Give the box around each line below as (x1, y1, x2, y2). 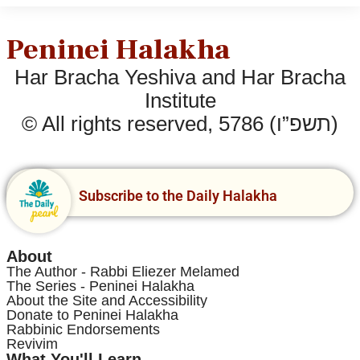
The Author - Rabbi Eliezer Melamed (6, 263, 239, 280)
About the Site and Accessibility (6, 292, 207, 309)
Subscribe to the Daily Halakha (79, 186, 277, 204)
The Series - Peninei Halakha (6, 277, 194, 294)
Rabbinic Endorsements (6, 321, 160, 337)
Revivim (6, 335, 58, 352)
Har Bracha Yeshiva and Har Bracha (14, 64, 346, 89)
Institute (144, 88, 216, 112)
